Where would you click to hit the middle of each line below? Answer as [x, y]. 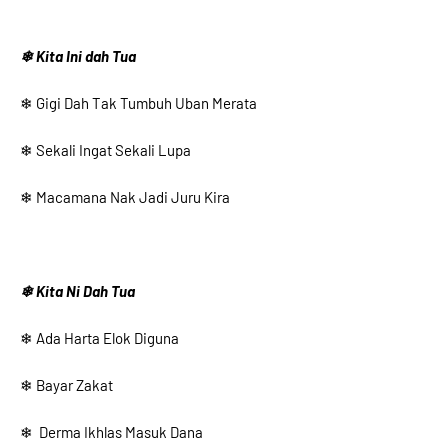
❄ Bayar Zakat [68, 385]
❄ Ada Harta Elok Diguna [99, 338]
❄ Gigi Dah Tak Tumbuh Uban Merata [138, 103]
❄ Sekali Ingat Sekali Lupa [105, 150]
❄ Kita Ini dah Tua [78, 56]
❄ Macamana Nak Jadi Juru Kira [125, 197]
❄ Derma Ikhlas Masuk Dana [111, 432]
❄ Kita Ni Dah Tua [77, 291]
